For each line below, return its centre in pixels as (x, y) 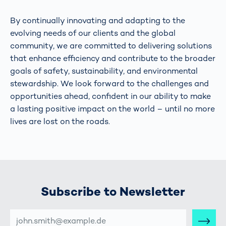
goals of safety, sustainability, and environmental (104, 71)
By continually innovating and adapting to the (98, 21)
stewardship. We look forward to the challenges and (109, 84)
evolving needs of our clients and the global (93, 33)
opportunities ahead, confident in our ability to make (110, 96)
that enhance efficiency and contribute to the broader (113, 59)
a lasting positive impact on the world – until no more (112, 109)
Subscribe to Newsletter (113, 192)
